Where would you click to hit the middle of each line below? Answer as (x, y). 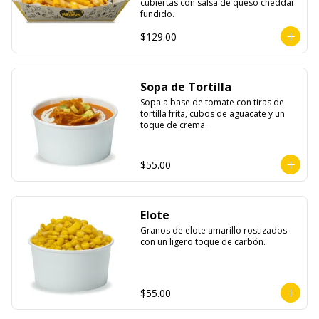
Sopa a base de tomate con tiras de (212, 102)
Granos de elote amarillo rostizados (213, 230)
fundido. (157, 14)
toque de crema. (173, 125)
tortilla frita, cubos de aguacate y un (212, 114)
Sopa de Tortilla (201, 87)
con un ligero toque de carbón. (203, 242)
